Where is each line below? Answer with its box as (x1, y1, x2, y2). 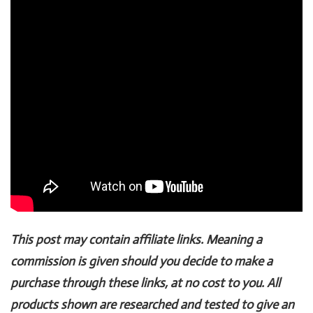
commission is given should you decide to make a (10, 253, 272, 269)
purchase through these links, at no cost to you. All (10, 275, 280, 291)
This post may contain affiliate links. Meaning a (10, 231, 262, 247)
